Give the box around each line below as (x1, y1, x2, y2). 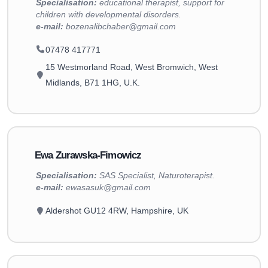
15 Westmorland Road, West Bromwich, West (45, 62, 218, 72)
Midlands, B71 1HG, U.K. (45, 78, 140, 87)
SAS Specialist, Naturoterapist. (99, 171, 215, 181)
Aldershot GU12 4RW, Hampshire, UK (45, 206, 188, 216)
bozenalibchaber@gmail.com (63, 22, 176, 31)
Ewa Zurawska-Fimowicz (35, 149, 142, 161)
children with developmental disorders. (35, 10, 181, 19)
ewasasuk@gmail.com (65, 183, 151, 193)
